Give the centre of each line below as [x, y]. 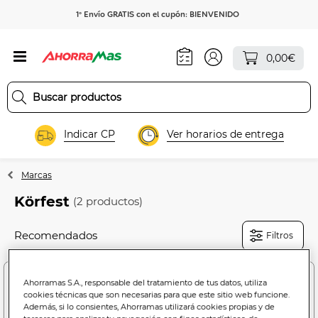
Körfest [42, 201]
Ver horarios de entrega [225, 135]
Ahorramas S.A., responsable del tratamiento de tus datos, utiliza [146, 283]
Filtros [280, 235]
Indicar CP [89, 135]
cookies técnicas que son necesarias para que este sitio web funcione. [157, 295]
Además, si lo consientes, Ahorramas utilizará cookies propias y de [149, 307]
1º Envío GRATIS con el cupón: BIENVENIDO [158, 14]
